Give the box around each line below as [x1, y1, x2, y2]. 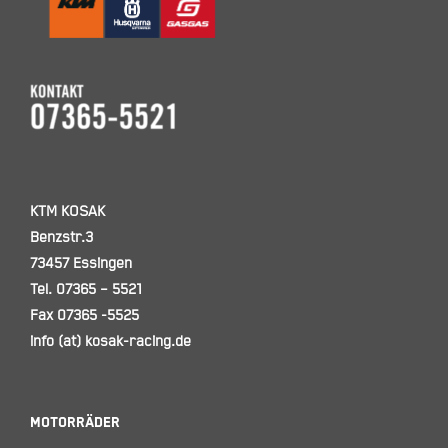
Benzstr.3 [29, 228, 93, 246]
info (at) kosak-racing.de [29, 332, 191, 350]
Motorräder [29, 414, 120, 431]
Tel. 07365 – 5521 [29, 280, 142, 298]
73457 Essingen [29, 254, 132, 272]
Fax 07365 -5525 [29, 306, 139, 324]
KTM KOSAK [29, 202, 105, 220]
